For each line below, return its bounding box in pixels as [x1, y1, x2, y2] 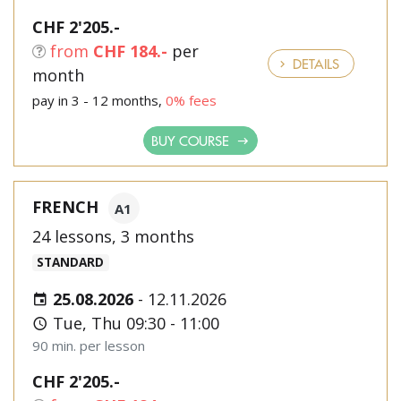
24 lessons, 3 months [32, 226, 194, 247]
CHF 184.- [93, 40, 167, 62]
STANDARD [37, 254, 105, 270]
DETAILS [289, 54, 339, 73]
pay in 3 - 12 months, [32, 91, 166, 109]
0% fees [166, 91, 217, 109]
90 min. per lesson [32, 337, 145, 354]
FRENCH [32, 195, 98, 218]
